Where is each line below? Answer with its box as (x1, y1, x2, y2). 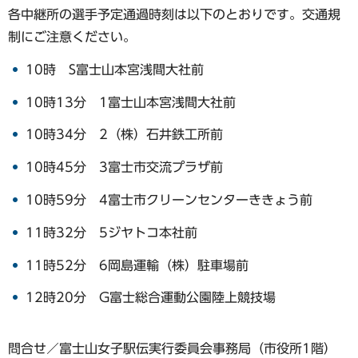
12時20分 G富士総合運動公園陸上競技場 (26, 291, 276, 304)
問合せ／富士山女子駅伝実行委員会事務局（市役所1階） (8, 341, 336, 355)
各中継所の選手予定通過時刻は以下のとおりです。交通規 (8, 7, 340, 21)
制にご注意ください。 (8, 30, 136, 43)
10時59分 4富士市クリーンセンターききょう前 (26, 193, 312, 206)
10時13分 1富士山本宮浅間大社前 (26, 95, 236, 109)
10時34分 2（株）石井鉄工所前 (26, 128, 223, 141)
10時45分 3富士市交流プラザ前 (26, 161, 223, 174)
